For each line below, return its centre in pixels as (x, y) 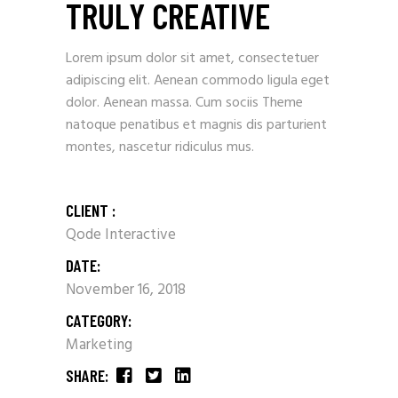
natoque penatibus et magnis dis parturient (196, 125)
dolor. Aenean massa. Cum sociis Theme (184, 103)
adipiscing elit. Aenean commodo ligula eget (198, 81)
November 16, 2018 (126, 290)
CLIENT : (91, 210)
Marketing (99, 345)
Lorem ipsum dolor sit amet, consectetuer (192, 59)
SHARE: (87, 375)
